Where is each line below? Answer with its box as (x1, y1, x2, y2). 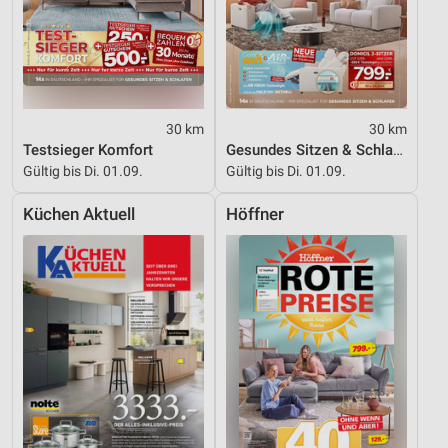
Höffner (226, 205, 284, 224)
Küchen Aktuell (23, 205, 135, 224)
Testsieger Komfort (23, 141, 153, 159)
